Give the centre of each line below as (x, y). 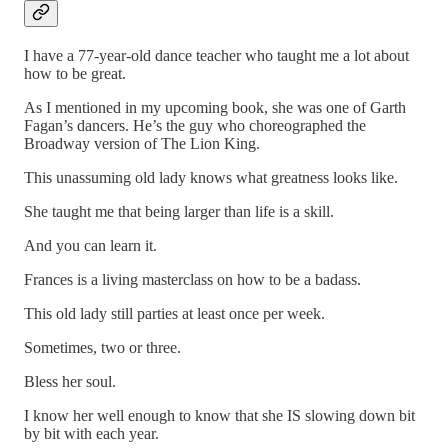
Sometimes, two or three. (102, 348)
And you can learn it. (90, 246)
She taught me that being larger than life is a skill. (179, 212)
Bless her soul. (70, 382)
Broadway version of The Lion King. (142, 144)
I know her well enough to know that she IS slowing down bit (219, 416)
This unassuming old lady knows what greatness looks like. (211, 178)
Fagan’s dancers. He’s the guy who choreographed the (195, 126)
